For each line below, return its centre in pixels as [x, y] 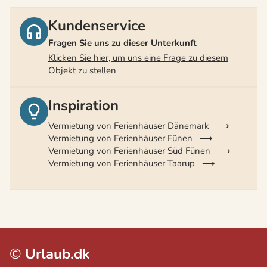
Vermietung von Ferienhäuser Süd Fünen [129, 150]
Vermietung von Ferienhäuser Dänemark [129, 125]
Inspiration [83, 105]
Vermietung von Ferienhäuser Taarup [122, 163]
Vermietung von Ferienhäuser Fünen [120, 138]
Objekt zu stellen [82, 70]
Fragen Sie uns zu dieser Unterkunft [122, 43]
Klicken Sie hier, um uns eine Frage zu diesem [138, 58]
